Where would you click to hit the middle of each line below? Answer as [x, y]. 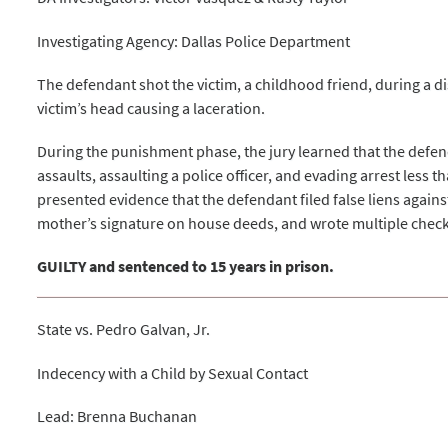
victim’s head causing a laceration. [151, 107]
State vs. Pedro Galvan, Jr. [124, 329]
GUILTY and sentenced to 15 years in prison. [186, 266]
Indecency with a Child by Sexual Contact [173, 372]
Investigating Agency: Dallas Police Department [194, 40]
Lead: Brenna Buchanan [117, 415]
